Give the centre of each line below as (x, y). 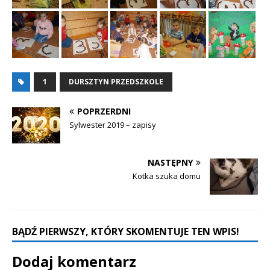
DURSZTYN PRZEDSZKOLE (116, 82)
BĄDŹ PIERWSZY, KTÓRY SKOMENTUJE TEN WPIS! (126, 232)
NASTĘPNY (170, 163)
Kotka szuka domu (167, 176)
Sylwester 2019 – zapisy (113, 125)
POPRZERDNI (104, 111)
